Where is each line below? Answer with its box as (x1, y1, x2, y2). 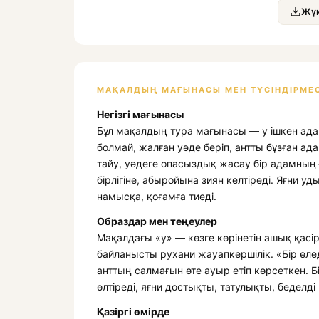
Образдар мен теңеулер (97, 214, 217, 227)
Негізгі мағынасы (97, 108, 184, 120)
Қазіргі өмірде (97, 305, 169, 318)
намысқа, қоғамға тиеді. (97, 189, 216, 202)
